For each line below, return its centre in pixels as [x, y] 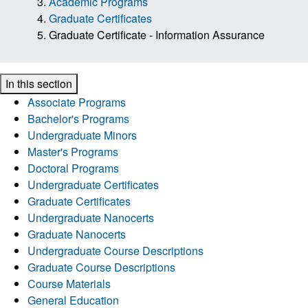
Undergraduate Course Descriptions [115, 250]
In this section [39, 83]
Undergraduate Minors [82, 135]
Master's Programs [73, 151]
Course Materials [69, 283]
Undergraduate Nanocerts [91, 217]
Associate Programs [77, 102]
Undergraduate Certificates [93, 184]
